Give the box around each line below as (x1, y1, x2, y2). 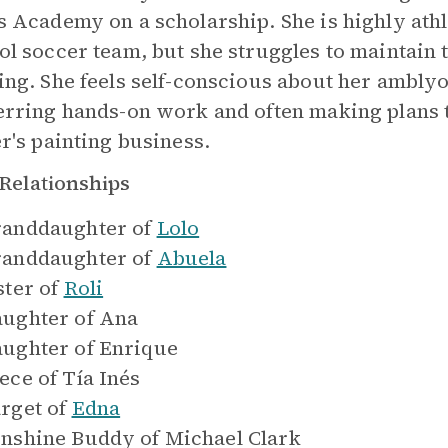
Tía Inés (62, 364, 141, 392)
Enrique (98, 334, 178, 362)
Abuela (156, 244, 227, 272)
